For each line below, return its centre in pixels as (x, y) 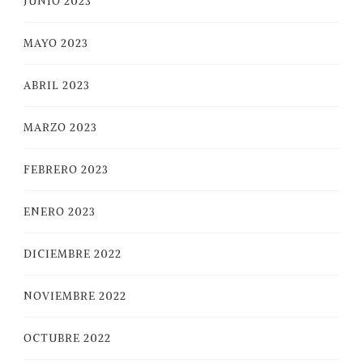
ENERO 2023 (60, 212)
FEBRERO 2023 (66, 170)
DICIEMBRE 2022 (73, 254)
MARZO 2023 (60, 128)
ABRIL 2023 (57, 85)
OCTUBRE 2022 (67, 338)
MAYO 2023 (56, 43)
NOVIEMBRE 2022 (75, 296)
